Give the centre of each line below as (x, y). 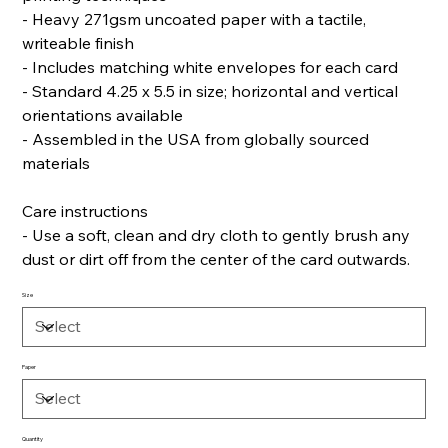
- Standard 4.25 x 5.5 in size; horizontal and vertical (210, 90)
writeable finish (78, 42)
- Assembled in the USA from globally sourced (196, 138)
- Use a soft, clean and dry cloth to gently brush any (216, 234)
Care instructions (85, 210)
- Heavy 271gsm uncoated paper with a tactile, (194, 18)
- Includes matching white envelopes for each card (210, 66)
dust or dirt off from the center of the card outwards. (216, 258)
